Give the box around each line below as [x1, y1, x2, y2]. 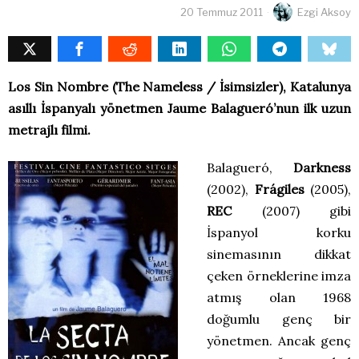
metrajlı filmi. [8, 122, 91, 139]
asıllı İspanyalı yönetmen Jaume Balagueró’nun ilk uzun [8, 100, 351, 117]
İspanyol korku [207, 224, 351, 241]
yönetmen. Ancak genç [207, 333, 351, 349]
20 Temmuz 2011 [180, 6, 263, 19]
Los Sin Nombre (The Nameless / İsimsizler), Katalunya [8, 79, 351, 95]
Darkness [293, 159, 351, 176]
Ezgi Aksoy [297, 6, 351, 19]
